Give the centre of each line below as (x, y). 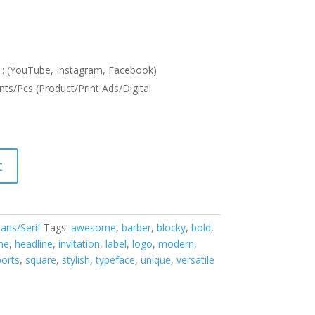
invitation (79, 244)
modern (176, 244)
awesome (93, 227)
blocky (171, 227)
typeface (115, 260)
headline (33, 244)
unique (155, 260)
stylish (76, 260)
